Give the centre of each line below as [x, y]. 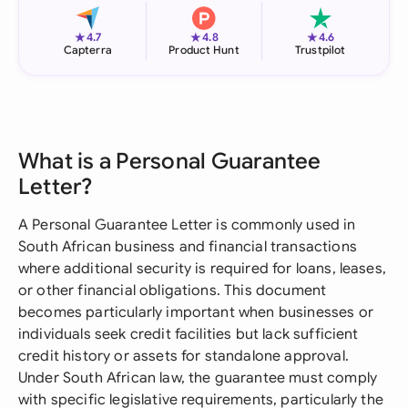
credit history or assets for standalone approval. [184, 356]
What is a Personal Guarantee [170, 161]
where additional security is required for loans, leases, [202, 269]
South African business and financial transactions [188, 247]
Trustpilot [321, 50]
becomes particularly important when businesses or [196, 312]
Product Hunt [204, 50]
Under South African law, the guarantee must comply [198, 378]
